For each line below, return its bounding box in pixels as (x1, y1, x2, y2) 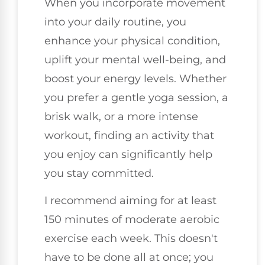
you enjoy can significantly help (44, 147, 212, 161)
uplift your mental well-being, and (44, 53, 226, 66)
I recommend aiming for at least (44, 194, 216, 208)
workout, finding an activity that (44, 128, 214, 142)
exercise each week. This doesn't (44, 232, 218, 245)
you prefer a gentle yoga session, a (44, 91, 228, 104)
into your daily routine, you (44, 15, 186, 28)
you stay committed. (44, 166, 154, 180)
